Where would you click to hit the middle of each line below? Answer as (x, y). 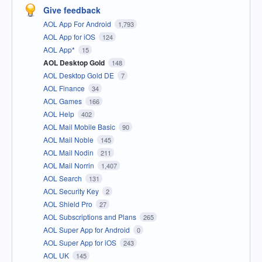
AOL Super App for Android (87, 230)
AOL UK (57, 256)
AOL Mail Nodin (69, 153)
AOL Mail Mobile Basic (80, 127)
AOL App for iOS (70, 37)
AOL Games (63, 101)
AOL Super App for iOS (81, 243)
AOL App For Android (78, 24)
